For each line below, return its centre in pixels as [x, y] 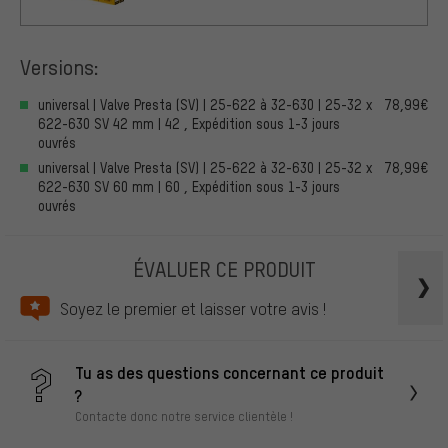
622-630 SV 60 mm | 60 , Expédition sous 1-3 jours [189, 186]
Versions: [59, 67]
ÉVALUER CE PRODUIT [224, 268]
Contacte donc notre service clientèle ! [184, 415]
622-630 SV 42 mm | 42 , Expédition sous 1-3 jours [189, 123]
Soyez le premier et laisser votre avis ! [193, 308]
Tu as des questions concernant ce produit [229, 371]
